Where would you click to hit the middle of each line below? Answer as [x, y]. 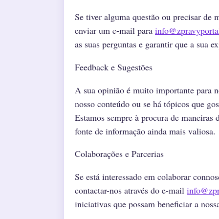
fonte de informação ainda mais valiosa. [145, 131]
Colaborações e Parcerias [119, 154]
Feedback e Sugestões [114, 67]
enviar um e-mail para [115, 30]
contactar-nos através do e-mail [131, 190]
